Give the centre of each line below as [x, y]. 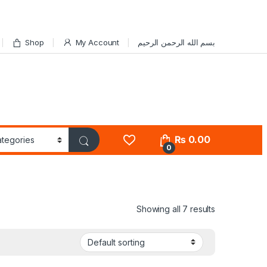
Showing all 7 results [176, 209]
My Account [97, 42]
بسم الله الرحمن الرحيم [176, 42]
